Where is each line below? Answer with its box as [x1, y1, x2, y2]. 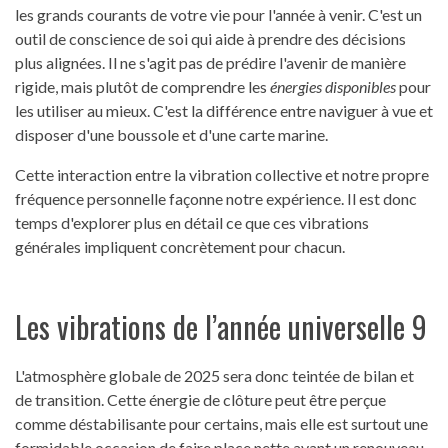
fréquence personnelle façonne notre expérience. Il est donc [15, 189, 417, 209]
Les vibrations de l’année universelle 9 [15, 304, 427, 350]
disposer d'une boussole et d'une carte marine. [15, 125, 328, 145]
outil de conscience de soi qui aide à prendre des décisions [15, 29, 406, 49]
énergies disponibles [270, 77, 396, 97]
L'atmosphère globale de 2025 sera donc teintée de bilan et [15, 366, 414, 386]
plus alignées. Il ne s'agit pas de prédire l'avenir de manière [15, 53, 406, 73]
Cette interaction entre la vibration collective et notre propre [15, 165, 429, 185]
